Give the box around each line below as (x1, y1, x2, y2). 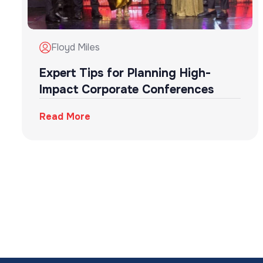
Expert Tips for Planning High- (39, 66, 211, 81)
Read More (39, 110, 90, 123)
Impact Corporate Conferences (39, 82, 214, 97)
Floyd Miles (51, 41, 100, 54)
